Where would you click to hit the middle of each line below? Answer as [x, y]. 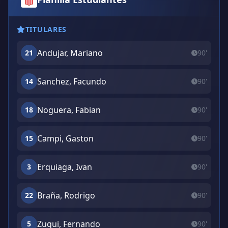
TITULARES [46, 29]
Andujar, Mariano [70, 53]
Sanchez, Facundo [72, 81]
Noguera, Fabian [69, 110]
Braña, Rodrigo [66, 195]
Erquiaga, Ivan [65, 167]
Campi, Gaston [65, 138]
